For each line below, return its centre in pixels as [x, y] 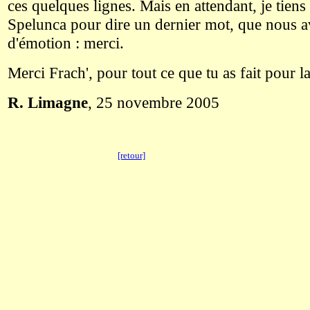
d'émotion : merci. [66, 43]
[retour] [131, 155]
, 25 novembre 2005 [154, 102]
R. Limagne [48, 102]
